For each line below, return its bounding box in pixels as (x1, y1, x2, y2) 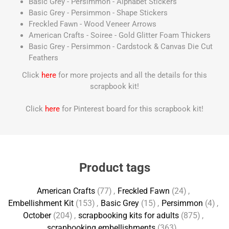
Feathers (29, 53, 58, 62)
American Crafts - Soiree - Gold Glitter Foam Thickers (29, 31, 211, 40)
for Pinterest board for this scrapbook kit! (60, 104, 203, 113)
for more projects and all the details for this (58, 71, 207, 80)
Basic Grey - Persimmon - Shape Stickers (29, 8, 168, 17)
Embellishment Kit (8, 198, 74, 208)
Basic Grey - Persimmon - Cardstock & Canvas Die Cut (29, 42, 213, 51)
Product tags (79, 161, 150, 175)
